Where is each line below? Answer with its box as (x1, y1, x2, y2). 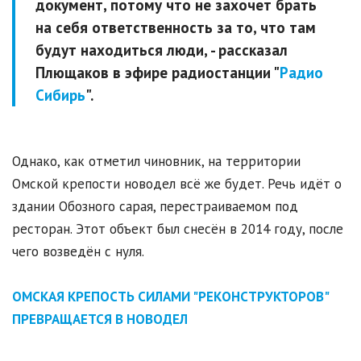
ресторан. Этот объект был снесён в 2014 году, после (12, 220, 343, 239)
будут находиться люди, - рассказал (35, 40, 288, 60)
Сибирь (35, 85, 85, 106)
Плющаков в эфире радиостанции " (35, 63, 280, 83)
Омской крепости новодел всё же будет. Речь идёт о (12, 175, 342, 193)
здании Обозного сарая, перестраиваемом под (12, 197, 298, 216)
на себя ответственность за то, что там (35, 18, 316, 38)
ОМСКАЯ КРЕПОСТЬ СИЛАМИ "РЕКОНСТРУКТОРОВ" (12, 288, 328, 306)
